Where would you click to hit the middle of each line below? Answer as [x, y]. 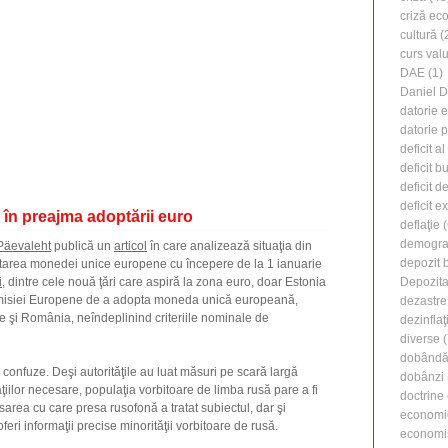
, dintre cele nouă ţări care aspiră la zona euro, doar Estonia [164, 282]
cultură [418, 35]
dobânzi [422, 377]
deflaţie [420, 225]
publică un [82, 246]
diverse [420, 339]
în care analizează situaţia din [229, 246]
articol [130, 246]
